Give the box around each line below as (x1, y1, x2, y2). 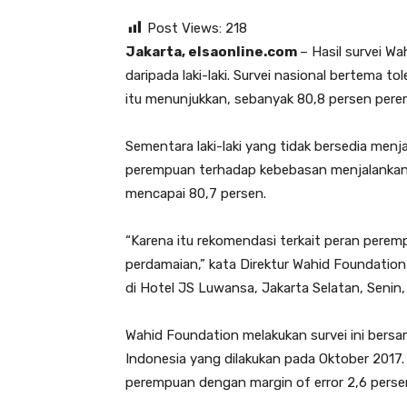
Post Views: (147, 20, 222, 36)
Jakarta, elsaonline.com (125, 44, 300, 60)
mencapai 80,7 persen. (125, 185, 266, 202)
